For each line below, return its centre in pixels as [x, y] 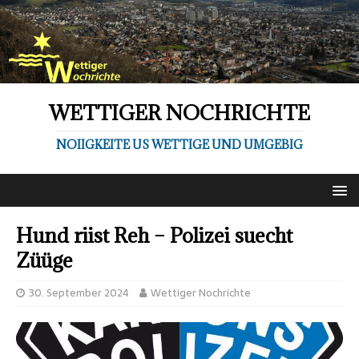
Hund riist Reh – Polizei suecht [154, 235]
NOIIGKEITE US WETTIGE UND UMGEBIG [179, 144]
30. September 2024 [79, 292]
